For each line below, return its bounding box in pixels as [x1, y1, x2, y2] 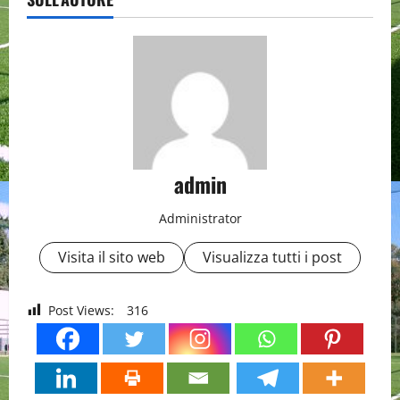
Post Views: [48, 302, 114, 319]
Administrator [158, 210, 242, 227]
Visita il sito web [58, 247, 165, 267]
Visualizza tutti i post [203, 247, 342, 267]
